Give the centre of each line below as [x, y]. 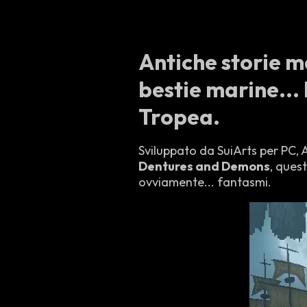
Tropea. [179, 116]
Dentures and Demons [204, 166]
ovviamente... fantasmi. [205, 182]
